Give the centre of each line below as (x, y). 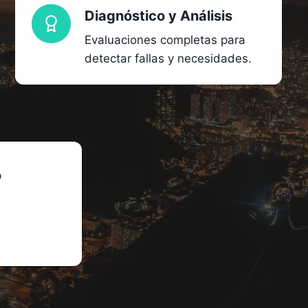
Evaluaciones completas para (165, 40)
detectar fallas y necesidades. (168, 58)
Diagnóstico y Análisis (159, 15)
